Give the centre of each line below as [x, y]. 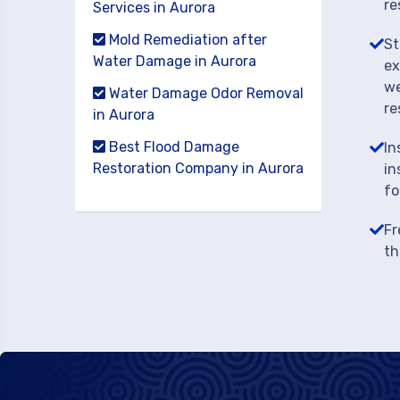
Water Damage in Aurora [175, 61]
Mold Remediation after [186, 40]
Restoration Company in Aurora [198, 168]
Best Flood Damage [172, 147]
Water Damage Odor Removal [204, 93]
